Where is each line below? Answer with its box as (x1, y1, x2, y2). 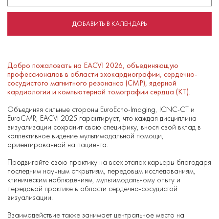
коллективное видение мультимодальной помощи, (7, 130, 164, 141)
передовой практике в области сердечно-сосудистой (7, 183, 177, 194)
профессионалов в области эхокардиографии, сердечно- (7, 68, 197, 79)
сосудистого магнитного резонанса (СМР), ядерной (7, 77, 176, 88)
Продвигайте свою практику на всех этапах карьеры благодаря (7, 156, 211, 167)
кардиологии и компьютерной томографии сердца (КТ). (7, 86, 190, 97)
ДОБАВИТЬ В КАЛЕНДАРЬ (72, 19, 147, 28)
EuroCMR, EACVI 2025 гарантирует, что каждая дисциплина (7, 112, 197, 123)
